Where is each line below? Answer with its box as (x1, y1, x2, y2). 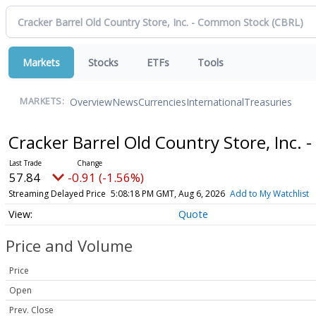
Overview (70, 95, 112, 109)
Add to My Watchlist (229, 188, 309, 200)
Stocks (88, 56, 119, 69)
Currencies (138, 95, 186, 109)
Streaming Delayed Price (8, 188, 106, 200)
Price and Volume (6, 235, 133, 257)
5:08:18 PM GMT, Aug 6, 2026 (110, 188, 225, 200)
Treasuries (244, 95, 292, 109)
